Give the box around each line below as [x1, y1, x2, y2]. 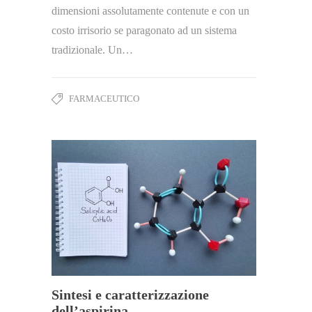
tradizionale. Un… [52, 43, 133, 56]
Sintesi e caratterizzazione [52, 286, 209, 302]
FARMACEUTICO [69, 93, 139, 104]
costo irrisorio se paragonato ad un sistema [52, 24, 237, 36]
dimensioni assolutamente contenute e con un [52, 4, 249, 17]
